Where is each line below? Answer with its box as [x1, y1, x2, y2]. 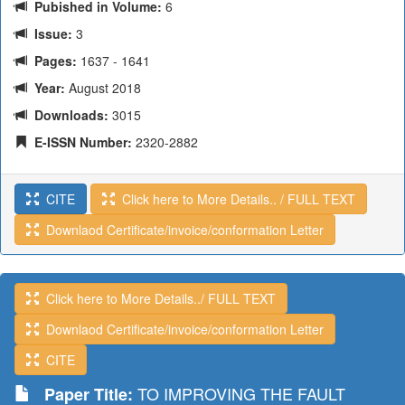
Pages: [27, 52, 77, 70]
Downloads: [27, 106, 108, 124]
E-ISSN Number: [27, 133, 132, 151]
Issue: [27, 24, 72, 42]
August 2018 [65, 79, 141, 97]
